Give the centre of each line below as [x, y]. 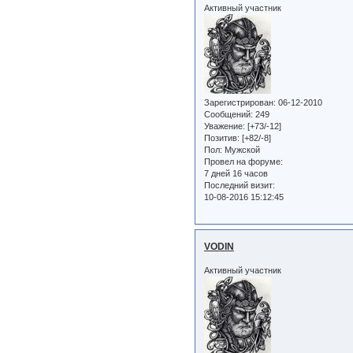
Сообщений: [229, 114]
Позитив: [222, 137]
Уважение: [225, 126]
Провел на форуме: [243, 161]
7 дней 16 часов [236, 173]
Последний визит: [240, 185]
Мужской [241, 149]
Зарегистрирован [239, 102]
